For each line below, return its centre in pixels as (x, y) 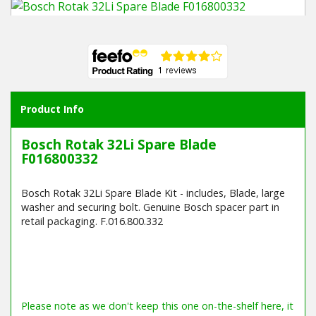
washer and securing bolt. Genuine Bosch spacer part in (150, 207)
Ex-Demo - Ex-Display (69, 67)
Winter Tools (47, 33)
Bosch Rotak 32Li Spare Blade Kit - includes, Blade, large (153, 193)
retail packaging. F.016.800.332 (92, 221)
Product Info (53, 109)
